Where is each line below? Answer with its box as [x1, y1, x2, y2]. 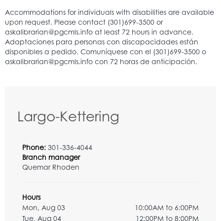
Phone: [22, 143, 48, 151]
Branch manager [22, 152, 80, 161]
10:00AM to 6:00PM [135, 203, 199, 212]
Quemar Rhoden [22, 162, 79, 171]
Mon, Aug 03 [22, 203, 65, 212]
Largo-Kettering [17, 107, 119, 125]
